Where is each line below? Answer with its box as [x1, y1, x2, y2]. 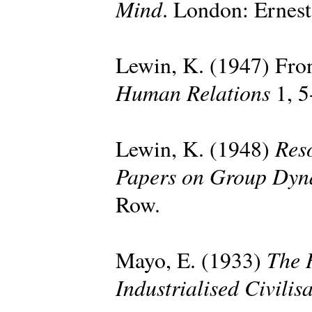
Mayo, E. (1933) [116, 244, 267, 274]
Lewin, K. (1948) [116, 133, 275, 163]
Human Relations [116, 77, 270, 107]
